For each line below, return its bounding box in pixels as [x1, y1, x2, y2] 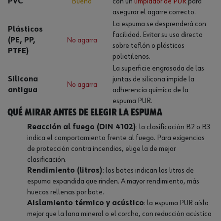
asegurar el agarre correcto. [112, 8, 196, 17]
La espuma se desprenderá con [112, 20, 206, 29]
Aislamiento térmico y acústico [27, 199, 144, 208]
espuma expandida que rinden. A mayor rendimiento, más [27, 178, 199, 186]
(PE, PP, [8, 37, 36, 45]
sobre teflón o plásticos [112, 42, 184, 50]
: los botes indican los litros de [103, 167, 194, 175]
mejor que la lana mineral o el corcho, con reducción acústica [27, 210, 212, 219]
